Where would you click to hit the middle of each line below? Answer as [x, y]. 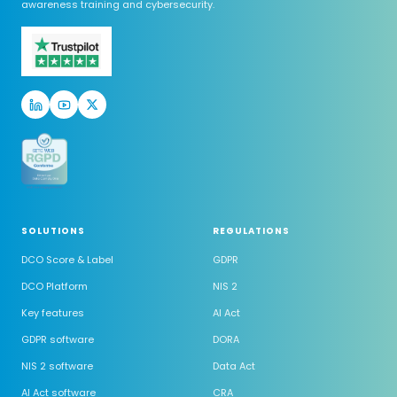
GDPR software [58, 339]
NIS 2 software [57, 366]
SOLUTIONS [53, 231]
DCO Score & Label [67, 260]
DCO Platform [54, 286]
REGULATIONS [251, 231]
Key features [53, 313]
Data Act [234, 366]
